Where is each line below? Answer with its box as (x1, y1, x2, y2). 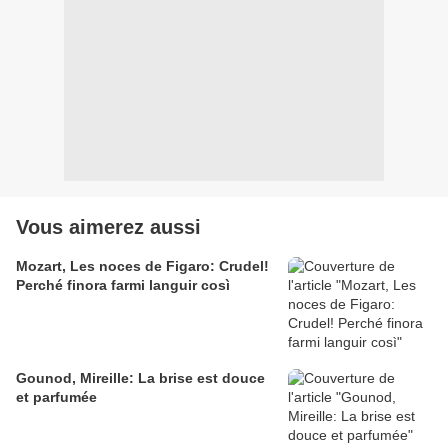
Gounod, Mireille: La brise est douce (16, 370, 265, 386)
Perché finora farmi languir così (16, 277, 230, 293)
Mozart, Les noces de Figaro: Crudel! (16, 258, 269, 274)
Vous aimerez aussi (16, 216, 201, 238)
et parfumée (16, 389, 97, 405)
